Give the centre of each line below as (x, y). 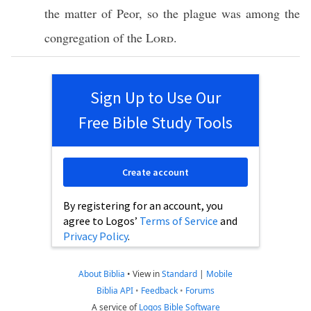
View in (147, 274)
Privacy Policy (95, 236)
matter (81, 13)
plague (200, 13)
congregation (77, 37)
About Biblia (102, 274)
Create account (155, 172)
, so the (161, 13)
